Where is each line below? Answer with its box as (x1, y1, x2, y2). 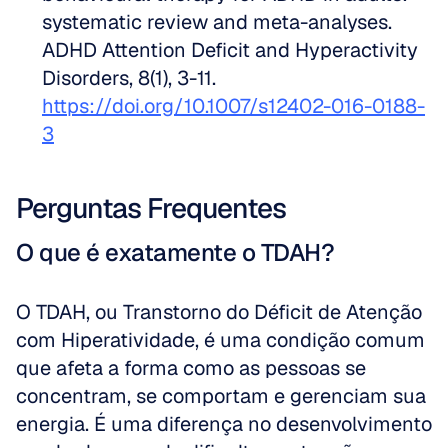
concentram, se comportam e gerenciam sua (16, 383, 426, 409)
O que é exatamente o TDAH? (16, 237, 334, 268)
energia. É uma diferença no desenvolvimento (16, 411, 432, 437)
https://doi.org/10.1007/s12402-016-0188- (42, 93, 425, 119)
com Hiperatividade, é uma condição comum (16, 327, 425, 353)
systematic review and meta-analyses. (42, 9, 392, 35)
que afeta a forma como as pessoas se (16, 355, 366, 381)
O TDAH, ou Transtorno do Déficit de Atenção (16, 299, 422, 325)
